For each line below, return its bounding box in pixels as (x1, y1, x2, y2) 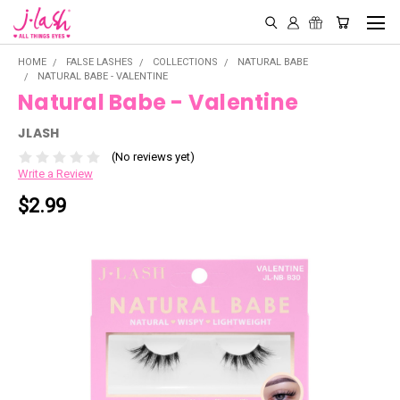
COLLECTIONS (152, 56, 218, 68)
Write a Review (18, 167, 93, 181)
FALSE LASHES (65, 56, 133, 68)
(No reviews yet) (111, 150, 195, 164)
